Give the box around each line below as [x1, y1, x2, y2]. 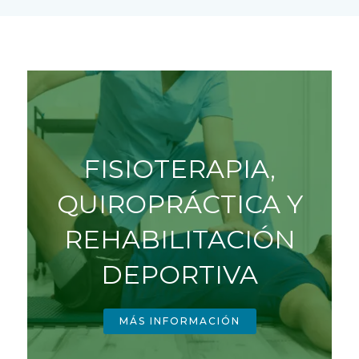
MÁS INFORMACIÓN [119, 315, 240, 328]
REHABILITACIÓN [63, 224, 296, 256]
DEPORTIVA [101, 259, 258, 291]
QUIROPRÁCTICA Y [56, 188, 303, 220]
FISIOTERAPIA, [83, 153, 276, 185]
